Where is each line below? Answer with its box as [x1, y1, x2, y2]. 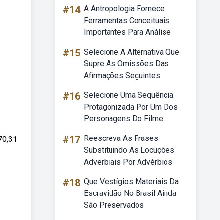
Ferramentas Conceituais [84, 16, 169, 25]
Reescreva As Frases [84, 134, 158, 143]
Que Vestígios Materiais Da [84, 177, 179, 186]
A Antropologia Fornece [84, 4, 165, 13]
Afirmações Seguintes [84, 71, 160, 80]
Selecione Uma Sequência [84, 90, 173, 100]
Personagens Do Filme [84, 114, 163, 123]
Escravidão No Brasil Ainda [84, 189, 176, 198]
